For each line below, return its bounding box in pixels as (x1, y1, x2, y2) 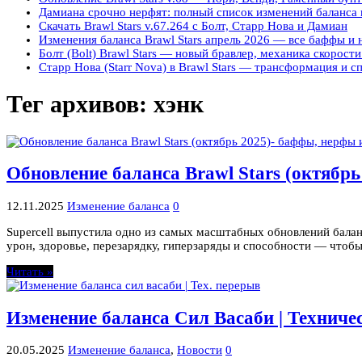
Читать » (6, 264, 53, 278)
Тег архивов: (6, 90, 154, 118)
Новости (177, 343, 222, 357)
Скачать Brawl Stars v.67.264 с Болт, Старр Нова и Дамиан (39, 19, 347, 33)
